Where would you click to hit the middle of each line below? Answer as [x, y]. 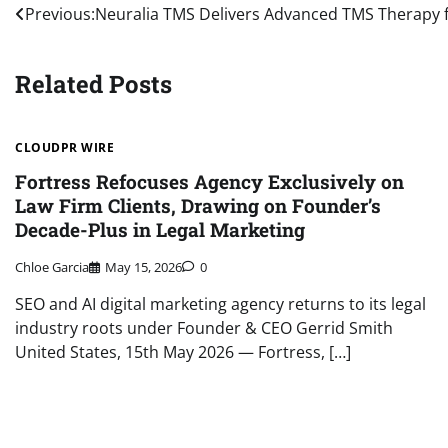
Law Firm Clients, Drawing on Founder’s [198, 206]
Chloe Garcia [52, 266]
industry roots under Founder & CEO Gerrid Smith [204, 327]
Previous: [60, 14]
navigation [76, 55]
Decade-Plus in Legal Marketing [160, 230]
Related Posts [93, 84]
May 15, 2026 [143, 266]
